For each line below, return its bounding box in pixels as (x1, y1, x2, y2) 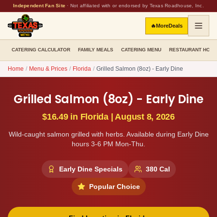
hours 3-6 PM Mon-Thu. (72, 140, 145, 148)
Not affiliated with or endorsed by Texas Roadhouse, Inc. (70, 3, 204, 8)
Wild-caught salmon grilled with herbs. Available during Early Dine (8, 130, 209, 138)
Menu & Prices (29, 65, 67, 72)
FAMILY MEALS (78, 47, 113, 52)
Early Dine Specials (59, 165, 123, 173)
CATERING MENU (121, 47, 161, 52)
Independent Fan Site (13, 3, 66, 8)
